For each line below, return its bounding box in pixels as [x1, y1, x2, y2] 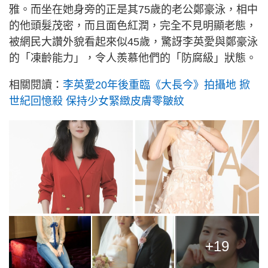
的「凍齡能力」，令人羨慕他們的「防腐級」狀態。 [9, 52, 257, 65]
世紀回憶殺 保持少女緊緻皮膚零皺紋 [9, 95, 184, 108]
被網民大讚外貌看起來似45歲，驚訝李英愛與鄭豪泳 [9, 36, 258, 48]
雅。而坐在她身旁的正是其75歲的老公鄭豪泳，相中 [9, 4, 258, 16]
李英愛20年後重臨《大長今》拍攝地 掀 [63, 79, 250, 92]
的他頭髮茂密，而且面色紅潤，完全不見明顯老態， [9, 20, 257, 32]
